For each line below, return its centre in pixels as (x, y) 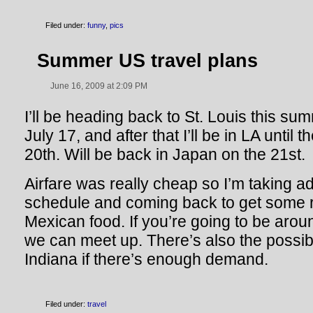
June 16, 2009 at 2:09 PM (99, 86)
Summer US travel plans (147, 60)
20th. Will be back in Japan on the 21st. (165, 154)
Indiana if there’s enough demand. (146, 259)
